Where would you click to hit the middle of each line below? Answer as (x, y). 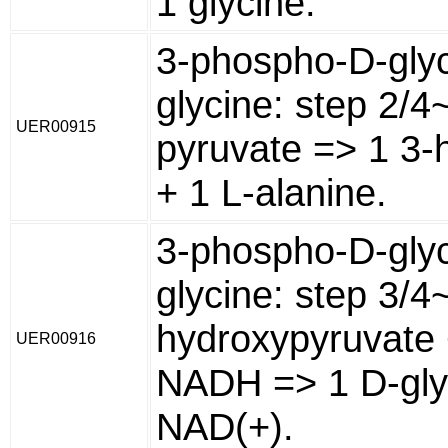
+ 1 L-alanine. (271, 192)
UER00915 (56, 126)
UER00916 (56, 338)
